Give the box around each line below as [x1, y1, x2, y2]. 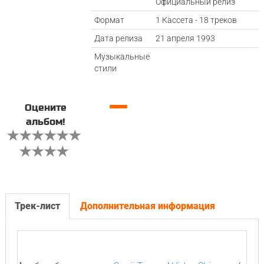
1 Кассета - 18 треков [156, 15, 237, 25]
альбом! [26, 116, 65, 128]
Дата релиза [94, 34, 143, 43]
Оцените [24, 102, 67, 114]
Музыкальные [94, 52, 150, 61]
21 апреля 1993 [156, 34, 216, 43]
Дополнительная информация [80, 200, 215, 212]
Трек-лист [14, 200, 60, 212]
